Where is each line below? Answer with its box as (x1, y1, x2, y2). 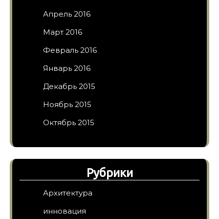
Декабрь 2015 (43, 81, 95, 91)
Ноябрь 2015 (43, 99, 91, 109)
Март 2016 (43, 27, 82, 37)
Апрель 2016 (43, 9, 90, 19)
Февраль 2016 (43, 45, 97, 55)
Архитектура (43, 188, 92, 197)
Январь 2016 (43, 63, 90, 73)
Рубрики (86, 166, 133, 179)
